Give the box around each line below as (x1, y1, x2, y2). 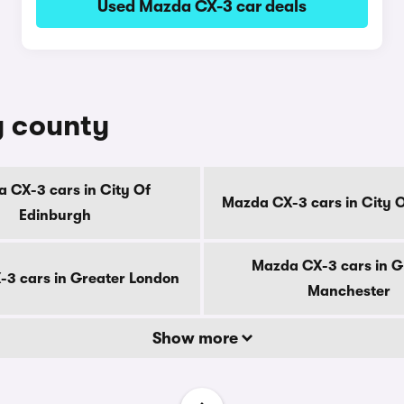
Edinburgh (19, 207, 91, 224)
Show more (151, 329, 242, 347)
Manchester (308, 283, 390, 299)
